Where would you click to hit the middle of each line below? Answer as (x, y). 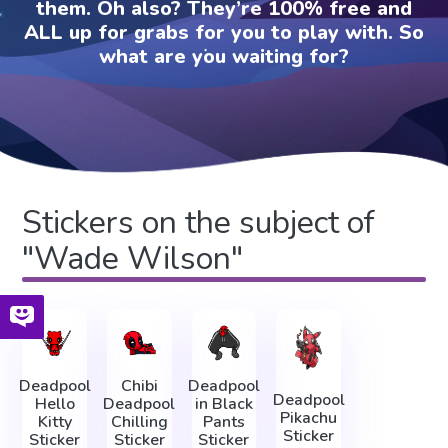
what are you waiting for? (224, 56)
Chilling (139, 422)
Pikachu (309, 417)
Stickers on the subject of (198, 223)
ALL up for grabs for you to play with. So (224, 32)
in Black (223, 404)
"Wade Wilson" (133, 259)
